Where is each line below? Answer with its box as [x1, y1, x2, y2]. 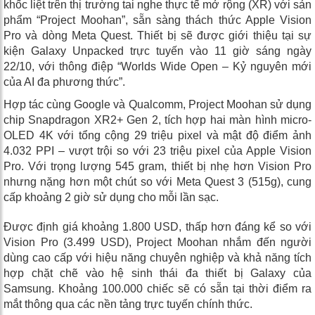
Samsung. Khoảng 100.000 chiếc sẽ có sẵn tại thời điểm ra [4, 283, 311, 295]
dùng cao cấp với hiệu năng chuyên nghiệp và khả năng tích [4, 252, 311, 264]
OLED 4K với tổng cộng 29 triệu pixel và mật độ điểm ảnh [4, 129, 311, 142]
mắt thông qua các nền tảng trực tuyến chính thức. [4, 298, 252, 311]
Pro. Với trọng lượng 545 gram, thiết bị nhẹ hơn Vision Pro [4, 160, 311, 173]
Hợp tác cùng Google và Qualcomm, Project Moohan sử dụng [4, 98, 311, 111]
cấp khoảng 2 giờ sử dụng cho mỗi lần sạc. [4, 191, 219, 204]
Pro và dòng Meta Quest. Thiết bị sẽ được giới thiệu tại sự [4, 30, 311, 42]
